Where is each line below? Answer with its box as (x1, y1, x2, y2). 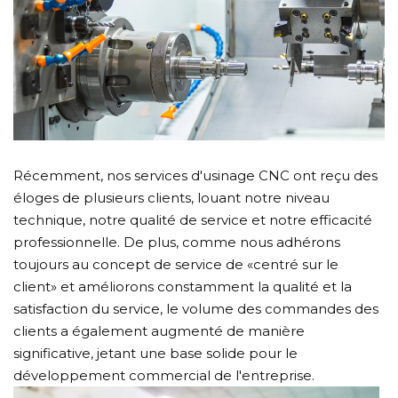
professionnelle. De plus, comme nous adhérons (13, 233, 340, 251)
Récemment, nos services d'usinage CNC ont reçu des (13, 166, 378, 184)
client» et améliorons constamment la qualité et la (13, 277, 352, 295)
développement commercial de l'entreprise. (13, 366, 314, 384)
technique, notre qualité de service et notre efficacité (13, 211, 372, 228)
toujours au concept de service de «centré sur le (13, 255, 338, 273)
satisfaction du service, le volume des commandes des (13, 299, 378, 317)
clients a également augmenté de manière (13, 322, 305, 339)
